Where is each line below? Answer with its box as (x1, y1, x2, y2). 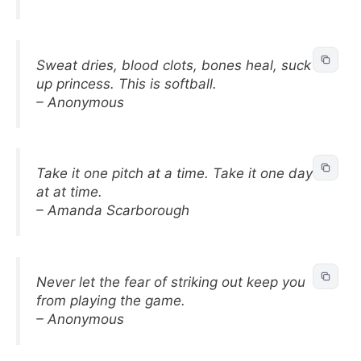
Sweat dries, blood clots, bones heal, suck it (36, 56, 323, 73)
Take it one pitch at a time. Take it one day (36, 165, 313, 181)
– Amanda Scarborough (36, 202, 189, 218)
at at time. (36, 184, 102, 200)
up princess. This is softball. (36, 75, 217, 92)
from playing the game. (36, 292, 185, 309)
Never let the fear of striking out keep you (36, 273, 305, 290)
